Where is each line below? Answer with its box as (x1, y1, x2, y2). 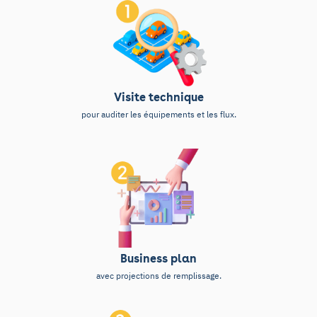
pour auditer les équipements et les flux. (81, 108, 236, 120)
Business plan (120, 251, 197, 265)
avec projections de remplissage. (96, 270, 221, 281)
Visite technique (113, 90, 204, 104)
